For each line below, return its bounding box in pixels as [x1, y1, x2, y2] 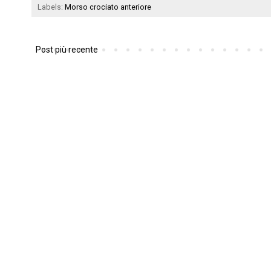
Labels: [38, 2, 65, 12]
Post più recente [36, 45, 98, 55]
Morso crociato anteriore [65, 2, 151, 12]
